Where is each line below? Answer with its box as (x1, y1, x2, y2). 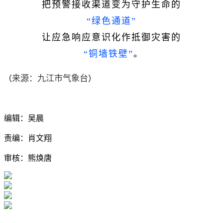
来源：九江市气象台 (12, 73, 88, 83)
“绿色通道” (87, 15, 136, 26)
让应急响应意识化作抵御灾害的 (42, 32, 181, 42)
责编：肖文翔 (4, 133, 52, 142)
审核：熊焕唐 (4, 153, 52, 162)
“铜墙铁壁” (80, 48, 133, 59)
